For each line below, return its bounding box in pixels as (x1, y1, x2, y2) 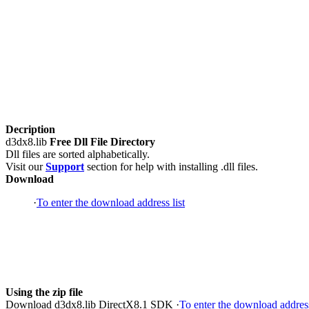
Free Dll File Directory (50, 135, 155, 148)
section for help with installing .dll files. (84, 160, 258, 172)
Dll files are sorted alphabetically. (6, 148, 150, 160)
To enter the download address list (37, 196, 185, 208)
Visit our (6, 160, 46, 172)
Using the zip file (6, 286, 83, 298)
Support (46, 160, 84, 172)
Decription (6, 123, 55, 135)
